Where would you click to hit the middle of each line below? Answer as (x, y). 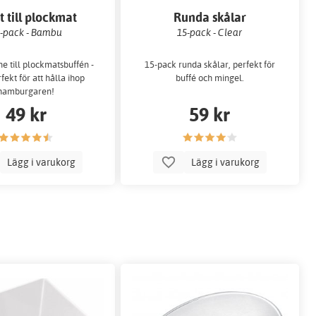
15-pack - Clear (210, 32)
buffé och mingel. (209, 78)
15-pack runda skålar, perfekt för (209, 65)
